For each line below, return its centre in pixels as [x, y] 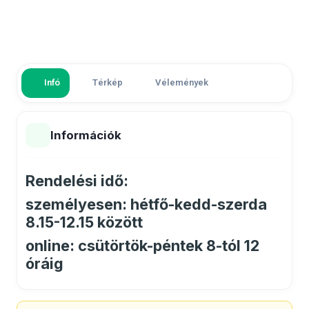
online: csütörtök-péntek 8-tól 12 [142, 246]
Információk [86, 135]
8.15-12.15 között [84, 222]
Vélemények [182, 83]
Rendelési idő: [77, 181]
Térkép [108, 83]
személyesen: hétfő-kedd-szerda [146, 204]
